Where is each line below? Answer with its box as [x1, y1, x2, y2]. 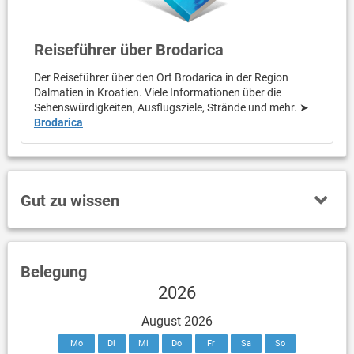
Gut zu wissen [20, 191, 119, 211]
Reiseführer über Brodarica [33, 40, 224, 60]
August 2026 [141, 313, 213, 329]
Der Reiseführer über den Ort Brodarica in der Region [33, 71, 288, 85]
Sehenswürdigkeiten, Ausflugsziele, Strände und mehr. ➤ [33, 101, 309, 115]
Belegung [20, 262, 87, 281]
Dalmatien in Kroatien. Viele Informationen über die [33, 86, 281, 100]
